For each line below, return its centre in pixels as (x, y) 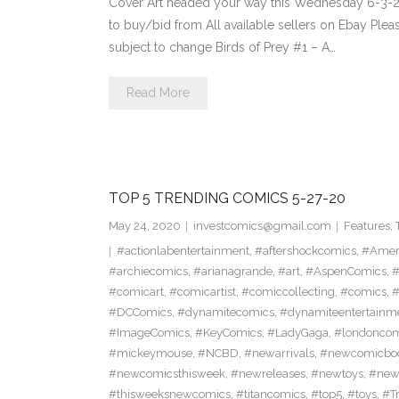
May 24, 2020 (144, 226)
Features (366, 226)
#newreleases (268, 374)
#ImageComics (149, 333)
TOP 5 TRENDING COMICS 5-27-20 (227, 199)
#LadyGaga (297, 333)
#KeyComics (228, 333)
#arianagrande (232, 272)
